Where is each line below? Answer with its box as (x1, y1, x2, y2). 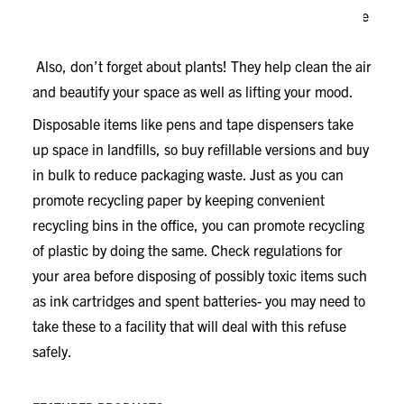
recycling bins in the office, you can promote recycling (32, 216, 364, 234)
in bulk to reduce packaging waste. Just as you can (32, 165, 344, 183)
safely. (32, 342, 72, 360)
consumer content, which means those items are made (32, 6, 369, 24)
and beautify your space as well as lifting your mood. (32, 82, 353, 100)
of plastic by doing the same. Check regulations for (32, 241, 343, 259)
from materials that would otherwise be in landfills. (32, 32, 344, 50)
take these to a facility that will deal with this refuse (32, 317, 346, 335)
